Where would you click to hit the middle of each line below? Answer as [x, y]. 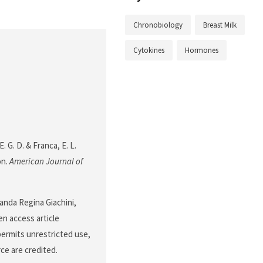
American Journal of [46, 161]
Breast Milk [220, 25]
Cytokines [149, 50]
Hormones [202, 50]
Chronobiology [158, 25]
